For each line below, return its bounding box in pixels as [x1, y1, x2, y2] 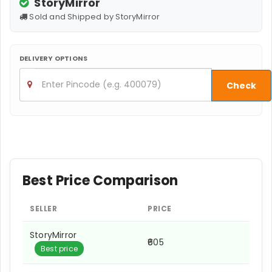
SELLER [30, 203, 57, 214]
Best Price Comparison [22, 171, 178, 190]
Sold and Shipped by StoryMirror [27, 10, 160, 22]
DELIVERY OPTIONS [19, 53, 88, 63]
